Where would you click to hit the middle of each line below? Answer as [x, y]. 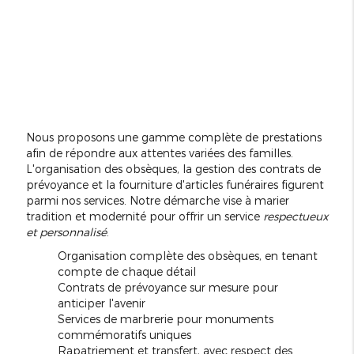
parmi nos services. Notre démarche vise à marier [157, 200]
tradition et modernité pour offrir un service [144, 216]
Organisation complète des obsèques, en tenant [187, 255]
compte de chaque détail [126, 271]
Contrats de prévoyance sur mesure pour [168, 287]
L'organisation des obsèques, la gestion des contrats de [173, 168]
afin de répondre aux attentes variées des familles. [159, 153]
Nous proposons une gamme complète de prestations [173, 137]
